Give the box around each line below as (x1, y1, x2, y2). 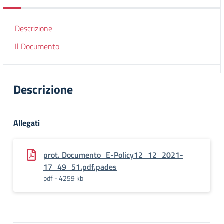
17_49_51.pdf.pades (43, 161, 117, 173)
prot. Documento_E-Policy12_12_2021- (43, 149, 183, 161)
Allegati (13, 117, 40, 129)
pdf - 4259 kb (43, 173, 83, 183)
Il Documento (15, 40, 59, 52)
